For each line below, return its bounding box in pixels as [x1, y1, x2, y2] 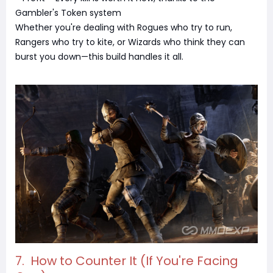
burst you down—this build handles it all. [15, 51, 183, 63]
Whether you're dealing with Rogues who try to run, [15, 21, 232, 34]
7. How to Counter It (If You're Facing [15, 252, 238, 269]
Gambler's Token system [15, 7, 121, 19]
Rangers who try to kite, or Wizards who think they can [15, 36, 245, 49]
